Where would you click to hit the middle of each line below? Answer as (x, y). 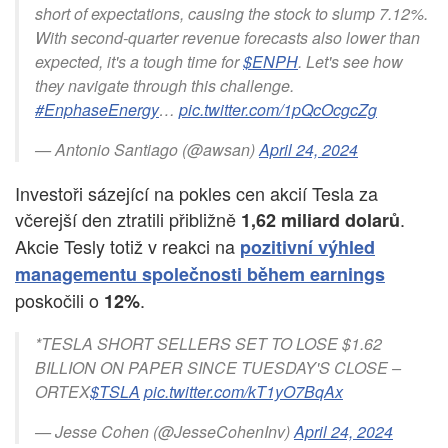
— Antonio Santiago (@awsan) (147, 150)
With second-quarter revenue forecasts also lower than (227, 38)
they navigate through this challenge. (164, 86)
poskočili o (57, 300)
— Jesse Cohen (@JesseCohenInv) (164, 432)
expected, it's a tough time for (139, 62)
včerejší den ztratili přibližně (128, 219)
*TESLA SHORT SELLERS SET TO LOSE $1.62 (208, 344)
